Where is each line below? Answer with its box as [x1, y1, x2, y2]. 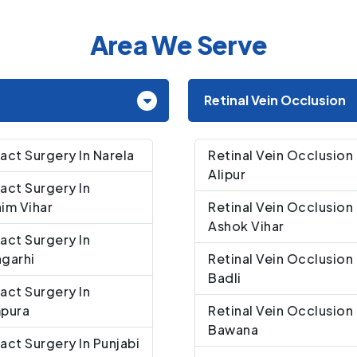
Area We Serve [89, 28, 268, 61]
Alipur [208, 165, 245, 182]
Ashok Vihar [208, 217, 284, 234]
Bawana [208, 320, 258, 338]
